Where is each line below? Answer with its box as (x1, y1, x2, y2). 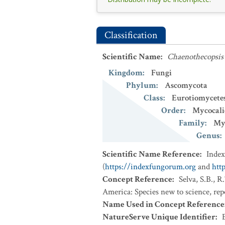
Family (179, 118, 205, 129)
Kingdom (108, 67, 143, 78)
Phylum (126, 80, 156, 91)
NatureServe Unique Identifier (102, 211, 215, 222)
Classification (104, 29, 158, 42)
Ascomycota (165, 80, 207, 91)
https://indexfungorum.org (105, 161, 196, 172)
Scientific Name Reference (102, 149, 200, 160)
